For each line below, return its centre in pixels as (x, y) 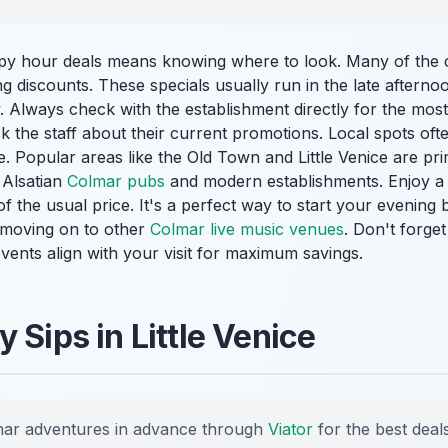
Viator (290, 429)
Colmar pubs (116, 181)
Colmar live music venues (247, 229)
